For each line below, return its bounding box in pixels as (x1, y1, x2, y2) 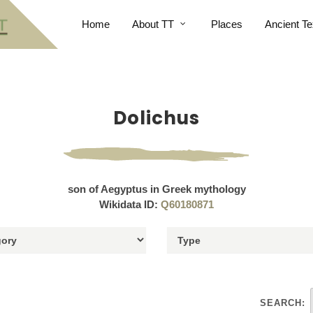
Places (210, 18, 242, 30)
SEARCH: (260, 298, 305, 308)
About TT (131, 18, 174, 30)
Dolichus (113, 105, 200, 131)
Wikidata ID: (99, 198, 161, 210)
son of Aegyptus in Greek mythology (67, 183, 246, 195)
